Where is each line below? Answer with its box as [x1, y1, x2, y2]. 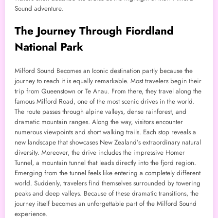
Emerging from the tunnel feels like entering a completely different [15, 168, 200, 178]
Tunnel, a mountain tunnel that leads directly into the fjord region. [15, 158, 196, 168]
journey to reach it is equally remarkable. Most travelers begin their [15, 76, 201, 86]
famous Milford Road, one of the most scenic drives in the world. [15, 97, 195, 107]
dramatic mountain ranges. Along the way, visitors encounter [15, 117, 183, 127]
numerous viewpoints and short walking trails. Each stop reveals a [15, 127, 196, 137]
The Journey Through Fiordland [15, 22, 174, 38]
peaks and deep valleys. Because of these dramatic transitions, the [15, 189, 199, 199]
